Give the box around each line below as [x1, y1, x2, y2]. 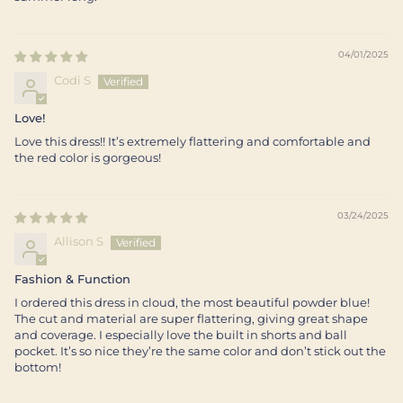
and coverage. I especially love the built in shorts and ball [14, 327, 347, 343]
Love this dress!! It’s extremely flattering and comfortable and [14, 134, 371, 149]
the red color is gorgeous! [14, 150, 161, 166]
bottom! [14, 360, 61, 375]
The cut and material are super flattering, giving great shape [14, 311, 368, 327]
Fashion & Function [14, 272, 130, 287]
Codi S [54, 73, 91, 88]
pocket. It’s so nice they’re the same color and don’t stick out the [14, 344, 386, 359]
